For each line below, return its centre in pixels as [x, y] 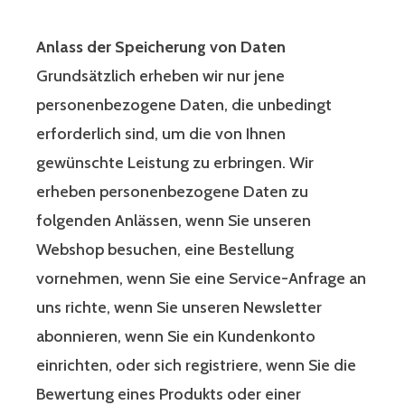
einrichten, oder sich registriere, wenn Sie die [196, 366]
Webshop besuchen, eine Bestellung [165, 250]
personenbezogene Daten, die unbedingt [184, 105]
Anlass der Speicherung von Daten [161, 47]
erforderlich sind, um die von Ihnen [161, 134]
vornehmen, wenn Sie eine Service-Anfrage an [201, 279]
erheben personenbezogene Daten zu [172, 192]
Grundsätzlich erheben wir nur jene [160, 76]
